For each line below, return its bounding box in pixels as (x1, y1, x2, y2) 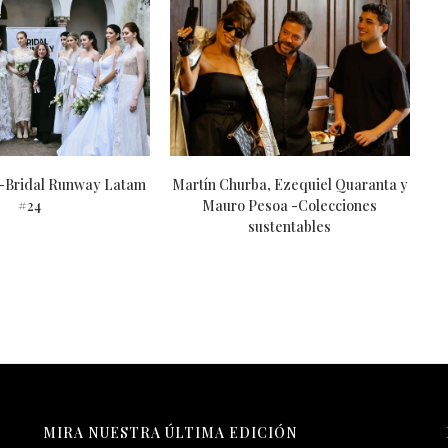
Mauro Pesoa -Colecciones (202, 195, 378, 215)
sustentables (248, 216, 332, 236)
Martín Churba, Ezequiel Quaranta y (171, 174, 408, 194)
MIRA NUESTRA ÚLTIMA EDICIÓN (42, 422, 298, 442)
